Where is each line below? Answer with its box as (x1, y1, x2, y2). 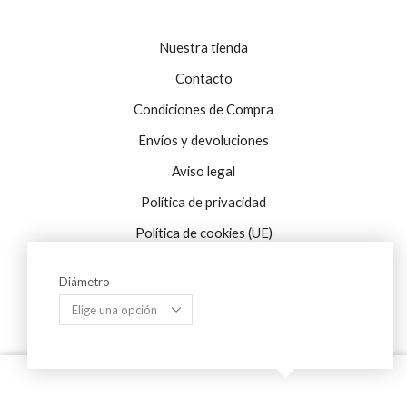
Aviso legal (172, 163, 235, 180)
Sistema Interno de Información (120, 343, 287, 359)
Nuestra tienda (159, 39, 248, 56)
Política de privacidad (141, 194, 266, 211)
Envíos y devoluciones (138, 132, 269, 149)
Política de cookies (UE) (134, 224, 273, 242)
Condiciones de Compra (134, 101, 273, 118)
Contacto (174, 70, 233, 87)
